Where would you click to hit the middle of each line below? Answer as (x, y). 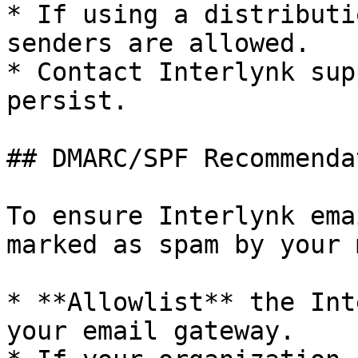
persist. (67, 101)
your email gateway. (151, 331)
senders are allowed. (158, 43)
